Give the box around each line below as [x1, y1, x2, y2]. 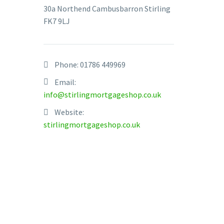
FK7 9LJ [43, 16, 70, 26]
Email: [54, 77, 76, 87]
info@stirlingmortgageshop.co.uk [43, 89, 161, 99]
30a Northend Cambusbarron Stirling [43, 3, 170, 13]
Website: [54, 107, 84, 117]
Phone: [54, 59, 80, 69]
